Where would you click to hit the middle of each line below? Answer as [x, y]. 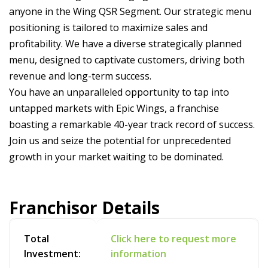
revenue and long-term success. [80, 76]
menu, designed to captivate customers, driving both [127, 60]
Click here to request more [173, 239]
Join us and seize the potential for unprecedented [120, 141]
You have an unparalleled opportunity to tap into [119, 92]
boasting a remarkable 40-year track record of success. [132, 124]
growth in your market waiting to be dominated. [116, 157]
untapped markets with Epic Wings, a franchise [114, 108]
